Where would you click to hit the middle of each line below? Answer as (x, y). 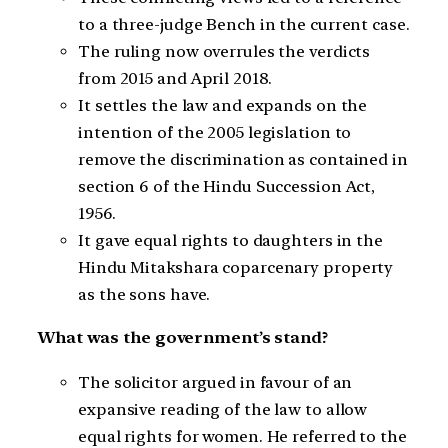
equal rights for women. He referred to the (242, 436)
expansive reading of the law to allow (223, 409)
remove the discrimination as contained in (243, 159)
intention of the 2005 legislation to (215, 132)
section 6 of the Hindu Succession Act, (227, 186)
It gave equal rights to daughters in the (230, 240)
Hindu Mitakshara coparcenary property (236, 267)
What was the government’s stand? (183, 338)
